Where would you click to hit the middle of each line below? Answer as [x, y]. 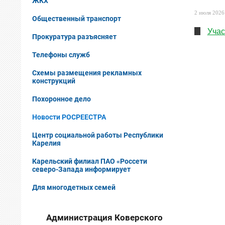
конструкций [53, 81]
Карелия [46, 143]
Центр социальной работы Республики [97, 135]
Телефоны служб [61, 54]
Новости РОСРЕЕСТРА [69, 117]
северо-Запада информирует [81, 169]
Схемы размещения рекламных [87, 73]
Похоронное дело [61, 99]
